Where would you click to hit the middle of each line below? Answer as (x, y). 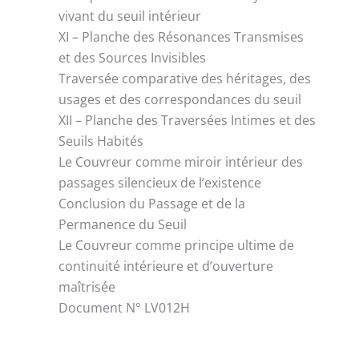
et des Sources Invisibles (133, 57)
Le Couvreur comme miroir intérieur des (181, 161)
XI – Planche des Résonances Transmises (182, 36)
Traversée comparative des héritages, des (185, 78)
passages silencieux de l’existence (160, 182)
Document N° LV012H (125, 307)
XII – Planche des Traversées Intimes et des (188, 120)
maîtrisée (87, 286)
